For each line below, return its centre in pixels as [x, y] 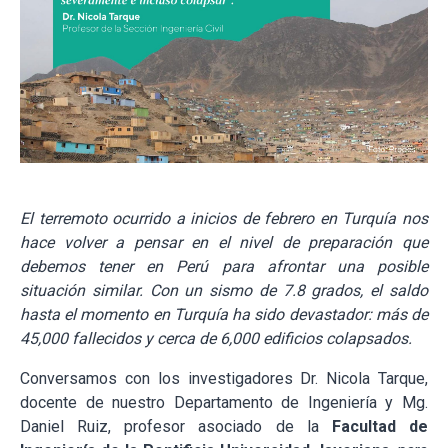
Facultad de [373, 426]
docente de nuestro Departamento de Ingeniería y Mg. [224, 402]
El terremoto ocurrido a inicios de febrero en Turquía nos [224, 218]
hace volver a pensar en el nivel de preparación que [224, 242]
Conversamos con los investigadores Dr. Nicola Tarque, [224, 378]
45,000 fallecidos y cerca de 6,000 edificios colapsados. [216, 338]
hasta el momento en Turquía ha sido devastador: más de [224, 314]
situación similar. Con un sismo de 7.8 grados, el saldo [224, 290]
